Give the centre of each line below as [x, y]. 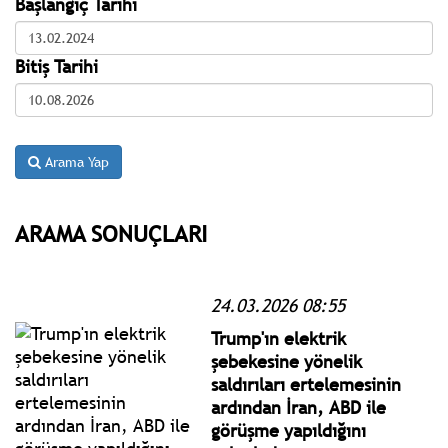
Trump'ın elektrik [279, 338]
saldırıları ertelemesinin [306, 384]
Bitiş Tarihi [56, 66]
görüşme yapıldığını [289, 430]
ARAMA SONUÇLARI [111, 233]
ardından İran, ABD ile [299, 407]
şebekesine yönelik [287, 361]
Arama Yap [75, 161]
